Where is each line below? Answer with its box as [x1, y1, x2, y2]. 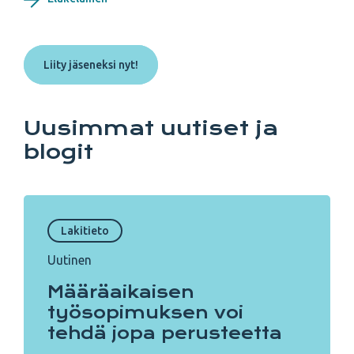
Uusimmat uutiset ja [24, 116, 278, 140]
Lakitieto [61, 224, 109, 237]
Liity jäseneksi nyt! [43, 58, 138, 71]
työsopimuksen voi [47, 303, 243, 322]
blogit [24, 140, 93, 164]
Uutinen [47, 253, 92, 267]
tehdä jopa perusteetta [47, 323, 282, 343]
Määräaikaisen [47, 282, 194, 302]
